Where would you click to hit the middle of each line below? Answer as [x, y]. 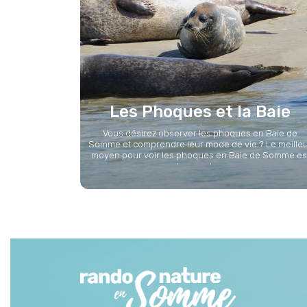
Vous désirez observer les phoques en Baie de [200, 133]
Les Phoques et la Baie [200, 111]
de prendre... [200, 166]
